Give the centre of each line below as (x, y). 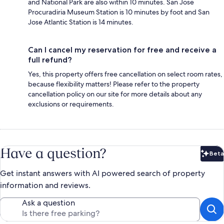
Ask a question (48, 202)
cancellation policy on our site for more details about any (115, 94)
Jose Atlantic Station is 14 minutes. (81, 22)
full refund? (50, 59)
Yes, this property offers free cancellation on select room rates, (125, 74)
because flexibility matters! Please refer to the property (114, 84)
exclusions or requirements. (71, 104)
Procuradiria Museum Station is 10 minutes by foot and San (119, 12)
